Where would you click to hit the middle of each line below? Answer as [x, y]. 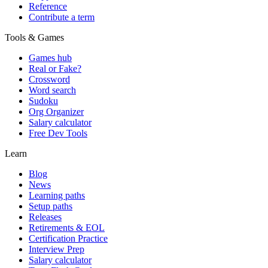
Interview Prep [57, 249]
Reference [48, 7]
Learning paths [57, 196]
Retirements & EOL [67, 228]
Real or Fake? [55, 69]
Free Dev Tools [58, 133]
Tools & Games [34, 38]
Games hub [50, 58]
